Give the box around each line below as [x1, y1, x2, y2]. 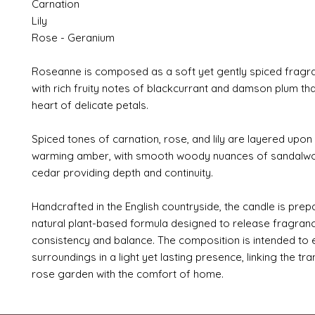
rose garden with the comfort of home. [32, 267, 224, 281]
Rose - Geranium [32, 31, 115, 45]
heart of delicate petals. [32, 98, 148, 112]
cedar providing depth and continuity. [32, 166, 213, 180]
